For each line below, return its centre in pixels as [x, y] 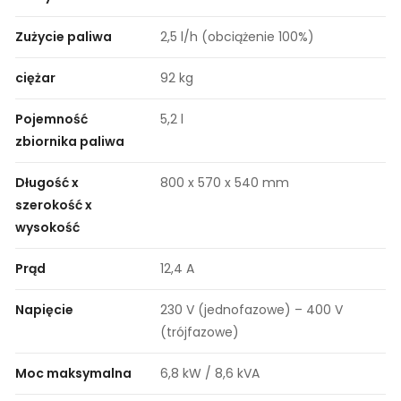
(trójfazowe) [200, 332]
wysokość [47, 227]
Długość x [47, 182]
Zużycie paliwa [64, 36]
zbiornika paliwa [70, 141]
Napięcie [44, 309]
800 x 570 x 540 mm [225, 182]
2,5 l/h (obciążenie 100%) [237, 36]
